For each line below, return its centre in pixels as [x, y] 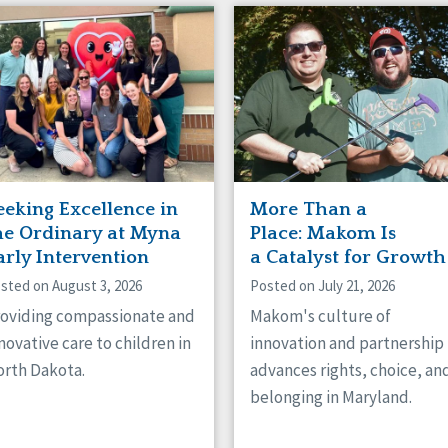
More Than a [308, 209]
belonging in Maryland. [331, 396]
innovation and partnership [347, 342]
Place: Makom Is [323, 233]
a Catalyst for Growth [348, 257]
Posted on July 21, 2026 [322, 285]
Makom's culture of [320, 315]
